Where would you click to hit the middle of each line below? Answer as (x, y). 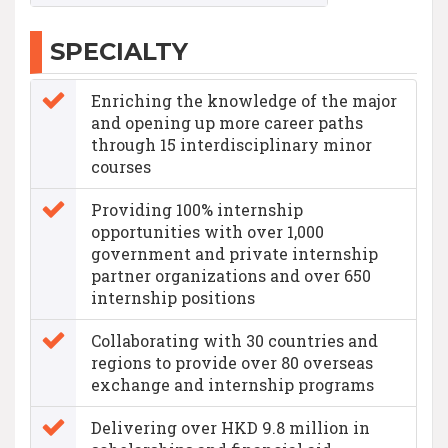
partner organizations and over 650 (231, 275)
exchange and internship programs (232, 384)
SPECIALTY (119, 51)
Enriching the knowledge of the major (244, 100)
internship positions (173, 297)
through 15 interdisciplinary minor (231, 144)
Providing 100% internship (197, 209)
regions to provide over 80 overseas (232, 362)
